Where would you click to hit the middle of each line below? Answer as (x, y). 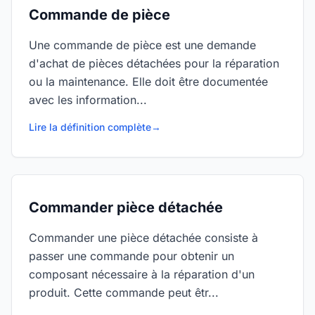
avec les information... (88, 100)
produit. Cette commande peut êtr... (124, 292)
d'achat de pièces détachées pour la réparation (154, 63)
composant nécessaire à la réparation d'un (142, 274)
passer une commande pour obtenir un (131, 256)
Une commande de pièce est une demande (142, 45)
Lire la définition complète (90, 127)
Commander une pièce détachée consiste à (143, 238)
